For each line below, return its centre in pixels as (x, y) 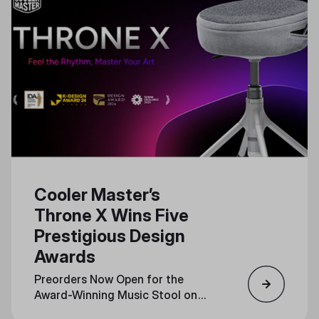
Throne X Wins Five (111, 215)
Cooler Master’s (97, 195)
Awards (65, 257)
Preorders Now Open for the (109, 279)
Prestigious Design (110, 236)
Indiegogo (61, 310)
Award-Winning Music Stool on (116, 295)
